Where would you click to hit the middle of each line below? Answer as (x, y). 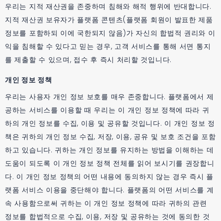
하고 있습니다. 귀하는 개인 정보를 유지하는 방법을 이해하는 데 (110, 150)
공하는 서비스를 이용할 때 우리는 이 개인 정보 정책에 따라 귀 (107, 110)
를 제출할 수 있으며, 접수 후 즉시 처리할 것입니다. (88, 59)
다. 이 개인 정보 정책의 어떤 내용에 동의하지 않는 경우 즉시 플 (109, 176)
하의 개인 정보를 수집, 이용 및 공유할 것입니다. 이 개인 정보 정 (110, 123)
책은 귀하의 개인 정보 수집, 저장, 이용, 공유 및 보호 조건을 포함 (110, 136)
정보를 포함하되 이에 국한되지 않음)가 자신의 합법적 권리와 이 (110, 33)
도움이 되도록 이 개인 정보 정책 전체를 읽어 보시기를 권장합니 (110, 163)
